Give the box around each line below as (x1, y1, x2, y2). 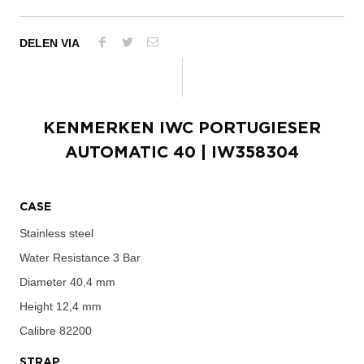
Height (19, 299, 53, 313)
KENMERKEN (43, 119, 159, 136)
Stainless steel (19, 226, 93, 240)
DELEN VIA (19, 36, 80, 50)
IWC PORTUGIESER (159, 119, 321, 136)
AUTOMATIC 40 (65, 144, 196, 161)
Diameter (19, 275, 67, 288)
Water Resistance (19, 250, 110, 264)
